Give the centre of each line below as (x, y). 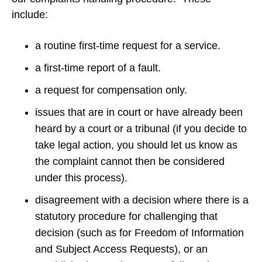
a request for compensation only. (113, 90)
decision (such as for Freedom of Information (139, 233)
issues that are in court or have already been (139, 113)
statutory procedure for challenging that (126, 217)
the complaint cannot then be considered (130, 162)
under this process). (83, 178)
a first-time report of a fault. (99, 68)
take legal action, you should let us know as (136, 145)
